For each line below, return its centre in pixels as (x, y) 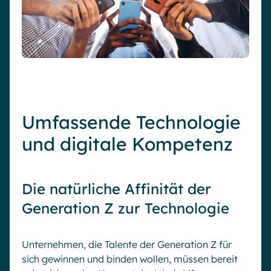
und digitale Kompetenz (127, 144)
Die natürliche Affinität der (116, 188)
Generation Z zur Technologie (126, 208)
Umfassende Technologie (131, 122)
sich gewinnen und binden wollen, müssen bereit (130, 259)
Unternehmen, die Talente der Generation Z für (127, 244)
